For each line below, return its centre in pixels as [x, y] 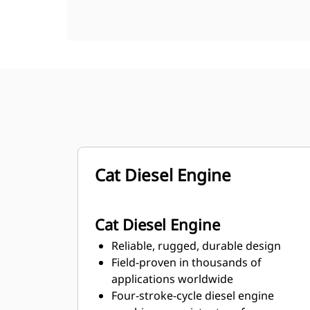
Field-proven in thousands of [186, 262]
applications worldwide [172, 279]
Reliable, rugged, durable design [196, 246]
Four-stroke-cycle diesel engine [193, 295]
